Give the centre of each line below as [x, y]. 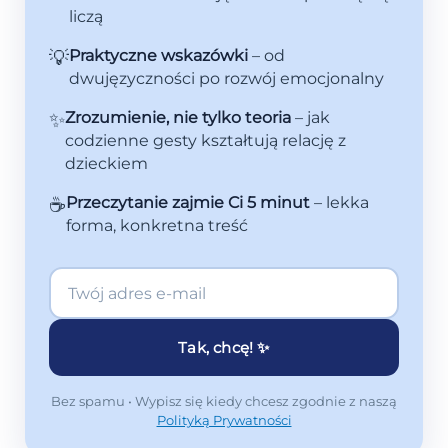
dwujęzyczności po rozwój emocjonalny [226, 79]
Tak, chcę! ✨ [224, 348]
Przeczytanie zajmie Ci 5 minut [187, 203]
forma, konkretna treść [156, 226]
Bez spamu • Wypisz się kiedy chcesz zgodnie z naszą [224, 401]
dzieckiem [106, 164]
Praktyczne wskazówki [158, 56]
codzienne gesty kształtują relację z [205, 141]
